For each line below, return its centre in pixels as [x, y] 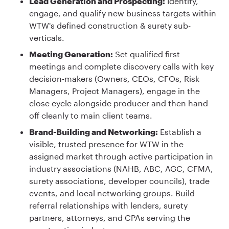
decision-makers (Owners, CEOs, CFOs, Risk [114, 79]
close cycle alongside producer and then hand [119, 103]
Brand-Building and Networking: [94, 132]
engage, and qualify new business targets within [123, 13]
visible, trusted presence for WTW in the [106, 144]
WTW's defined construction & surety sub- [110, 26]
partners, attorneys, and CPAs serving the [110, 218]
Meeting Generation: [71, 54]
